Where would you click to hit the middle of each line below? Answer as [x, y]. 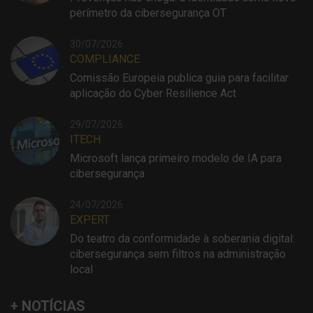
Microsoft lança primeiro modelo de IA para [176, 158]
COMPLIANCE [105, 59]
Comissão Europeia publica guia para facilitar [179, 78]
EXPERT [90, 219]
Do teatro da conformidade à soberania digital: [182, 238]
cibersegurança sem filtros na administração [178, 254]
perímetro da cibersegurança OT [148, 13]
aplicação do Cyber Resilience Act [153, 93]
